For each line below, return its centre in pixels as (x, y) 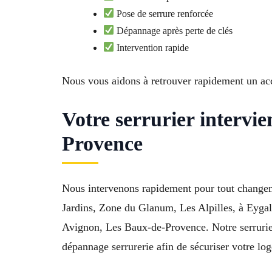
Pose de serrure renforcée (164, 13)
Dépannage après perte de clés (174, 30)
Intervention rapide (152, 47)
